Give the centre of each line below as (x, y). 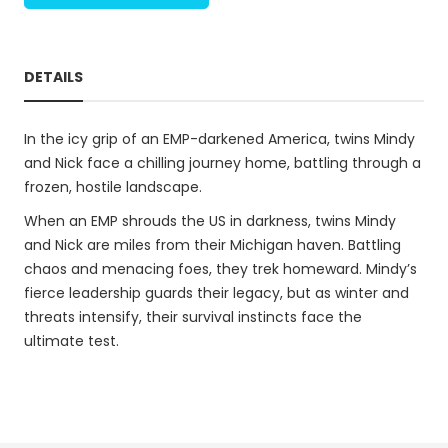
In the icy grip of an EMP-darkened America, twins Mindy (219, 139)
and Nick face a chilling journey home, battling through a (222, 163)
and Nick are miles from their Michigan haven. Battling (212, 245)
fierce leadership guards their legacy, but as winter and (216, 293)
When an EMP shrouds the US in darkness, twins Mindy (210, 221)
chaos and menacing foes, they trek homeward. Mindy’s (220, 269)
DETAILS (53, 77)
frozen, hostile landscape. (113, 187)
